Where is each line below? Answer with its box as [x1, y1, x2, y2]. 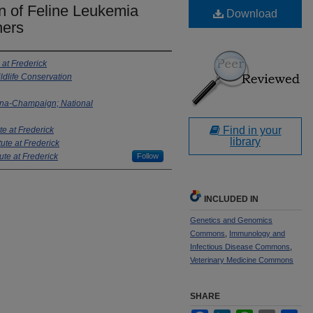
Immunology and [229, 229, 285, 238]
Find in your [219, 124, 282, 137]
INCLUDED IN [204, 194, 259, 205]
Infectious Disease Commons [190, 242, 290, 252]
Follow [137, 152, 159, 161]
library [230, 136, 261, 148]
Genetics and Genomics [190, 216, 272, 225]
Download [224, 8, 277, 20]
